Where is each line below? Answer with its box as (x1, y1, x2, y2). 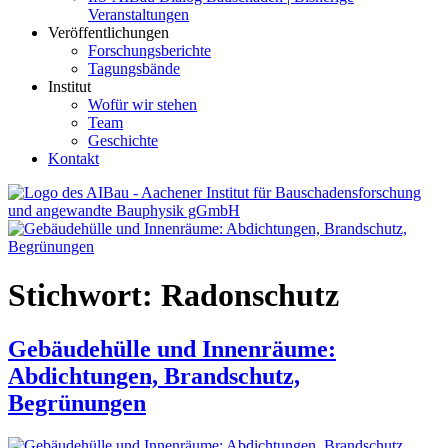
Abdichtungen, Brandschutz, (8, 362, 300, 389)
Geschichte (88, 132, 158, 149)
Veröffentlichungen (48, 24, 169, 41)
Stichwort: (8, 277, 161, 314)
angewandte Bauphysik (8, 254, 156, 271)
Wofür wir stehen (88, 96, 197, 113)
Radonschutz (161, 277, 339, 314)
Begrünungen (8, 389, 146, 416)
